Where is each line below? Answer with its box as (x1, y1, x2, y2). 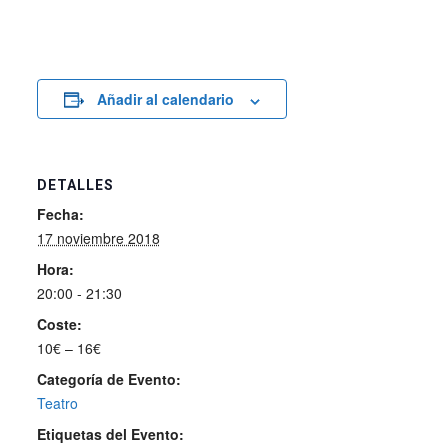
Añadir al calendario (96, 89, 234, 110)
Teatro (36, 393, 78, 414)
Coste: (36, 314, 82, 335)
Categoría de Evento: (36, 369, 181, 390)
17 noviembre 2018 (36, 228, 160, 249)
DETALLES (36, 177, 114, 194)
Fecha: (36, 204, 84, 225)
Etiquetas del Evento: (36, 424, 184, 445)
